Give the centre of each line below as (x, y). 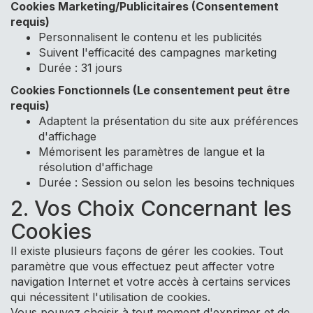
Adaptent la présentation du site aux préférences (168, 121)
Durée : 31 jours (80, 68)
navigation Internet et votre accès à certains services (151, 282)
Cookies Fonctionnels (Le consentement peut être (150, 90)
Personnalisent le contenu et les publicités (150, 37)
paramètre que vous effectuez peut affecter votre (143, 266)
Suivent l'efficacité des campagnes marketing (158, 52)
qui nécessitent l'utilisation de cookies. (110, 297)
